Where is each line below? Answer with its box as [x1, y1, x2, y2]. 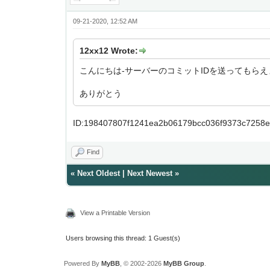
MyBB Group [163, 260, 204, 267]
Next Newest [127, 169, 173, 178]
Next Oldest [77, 169, 121, 178]
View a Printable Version [80, 209, 151, 216]
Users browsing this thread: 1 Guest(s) [66, 234, 181, 242]
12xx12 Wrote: [80, 46, 139, 55]
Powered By [63, 260, 101, 267]
